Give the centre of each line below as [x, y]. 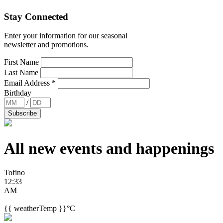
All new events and [70, 148]
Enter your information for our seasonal [66, 36]
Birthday [18, 93]
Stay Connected [36, 16]
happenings [175, 148]
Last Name [22, 73]
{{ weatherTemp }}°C [40, 209]
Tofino [14, 173]
